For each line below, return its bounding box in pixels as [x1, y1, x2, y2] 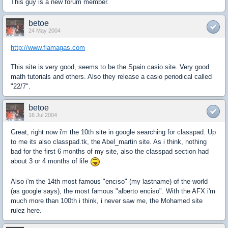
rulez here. [11, 206, 42, 214]
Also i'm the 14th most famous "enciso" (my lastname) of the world [11, 177, 208, 185]
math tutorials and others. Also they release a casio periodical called [11, 73, 212, 81]
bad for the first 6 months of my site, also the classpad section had [11, 148, 209, 156]
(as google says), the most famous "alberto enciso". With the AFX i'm [11, 187, 215, 195]
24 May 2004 [28, 27, 61, 34]
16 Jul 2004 [28, 112, 57, 119]
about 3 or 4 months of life [11, 157, 90, 165]
